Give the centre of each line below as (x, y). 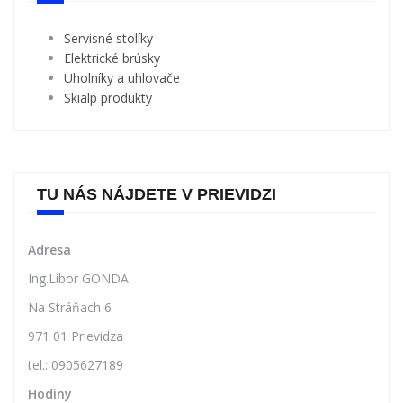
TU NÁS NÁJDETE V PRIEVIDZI (157, 239)
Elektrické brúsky (112, 103)
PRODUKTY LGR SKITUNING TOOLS (179, 27)
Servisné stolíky (108, 83)
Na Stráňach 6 (70, 352)
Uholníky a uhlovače (122, 122)
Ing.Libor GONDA (78, 323)
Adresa (49, 294)
